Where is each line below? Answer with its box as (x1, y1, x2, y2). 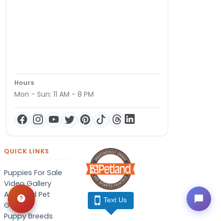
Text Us (104, 196, 127, 204)
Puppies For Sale (4, 167, 62, 178)
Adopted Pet (4, 189, 50, 199)
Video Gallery (4, 178, 51, 188)
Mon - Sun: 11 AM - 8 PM (14, 89, 94, 99)
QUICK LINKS (4, 147, 49, 155)
